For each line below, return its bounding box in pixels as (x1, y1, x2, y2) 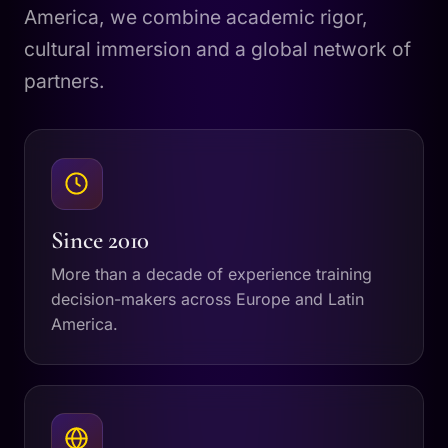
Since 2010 (50, 225, 150, 256)
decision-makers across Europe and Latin (50, 289, 364, 310)
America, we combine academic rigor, (24, 5, 368, 30)
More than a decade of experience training (50, 264, 372, 285)
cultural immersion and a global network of (24, 37, 411, 62)
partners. (24, 69, 105, 94)
